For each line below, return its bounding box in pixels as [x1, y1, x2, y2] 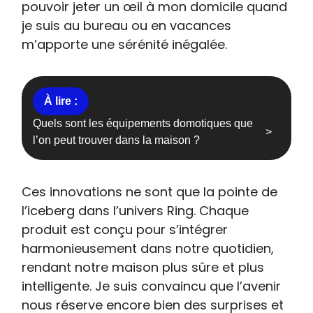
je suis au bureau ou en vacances [22, 17, 232, 34]
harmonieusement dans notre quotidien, [22, 240, 275, 257]
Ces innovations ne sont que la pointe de [22, 183, 278, 201]
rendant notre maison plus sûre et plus [22, 259, 265, 276]
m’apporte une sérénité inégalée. [22, 36, 228, 53]
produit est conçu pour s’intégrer [22, 221, 228, 238]
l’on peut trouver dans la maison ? [33, 134, 201, 146]
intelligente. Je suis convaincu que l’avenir [22, 277, 282, 295]
